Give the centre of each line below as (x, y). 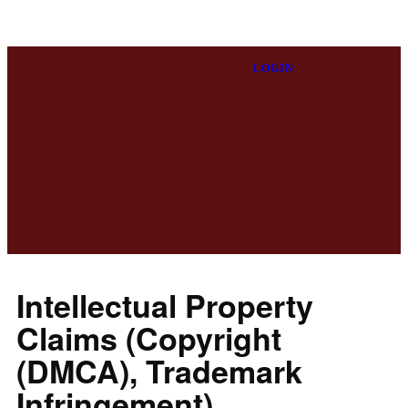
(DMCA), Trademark (159, 371)
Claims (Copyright (149, 338)
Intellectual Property (165, 306)
